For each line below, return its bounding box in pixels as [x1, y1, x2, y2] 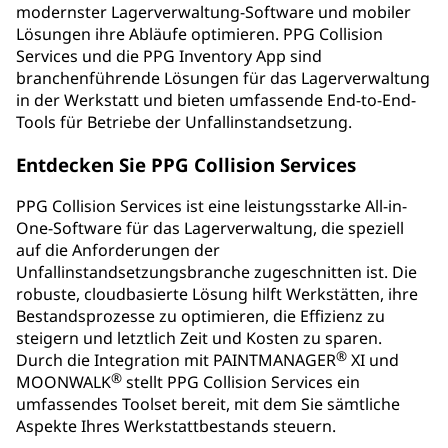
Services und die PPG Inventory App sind [16, 44, 322, 67]
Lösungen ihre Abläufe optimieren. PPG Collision [16, 22, 383, 45]
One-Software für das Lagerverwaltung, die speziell [16, 217, 404, 240]
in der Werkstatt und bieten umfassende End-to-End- [16, 88, 416, 111]
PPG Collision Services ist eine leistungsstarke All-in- [16, 195, 407, 218]
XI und [347, 349, 399, 372]
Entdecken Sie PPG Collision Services [16, 151, 356, 177]
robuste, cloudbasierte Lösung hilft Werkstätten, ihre [16, 283, 418, 306]
